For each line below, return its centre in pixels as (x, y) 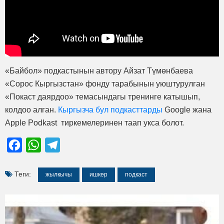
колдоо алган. (31, 109)
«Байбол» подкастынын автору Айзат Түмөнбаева (99, 70)
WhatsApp (59, 144)
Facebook (40, 144)
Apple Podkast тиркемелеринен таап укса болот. (94, 122)
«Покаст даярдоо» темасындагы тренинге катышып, (102, 96)
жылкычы (59, 174)
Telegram (76, 144)
